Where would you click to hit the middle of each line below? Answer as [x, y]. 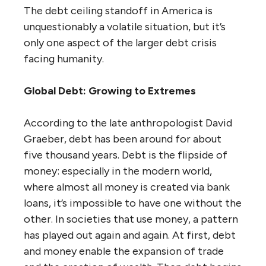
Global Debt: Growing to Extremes [110, 91]
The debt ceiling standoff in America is [118, 10]
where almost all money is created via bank [127, 187]
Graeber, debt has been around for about [123, 139]
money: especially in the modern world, [118, 171]
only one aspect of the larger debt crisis [120, 42]
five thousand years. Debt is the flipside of [126, 155]
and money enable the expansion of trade [124, 251]
